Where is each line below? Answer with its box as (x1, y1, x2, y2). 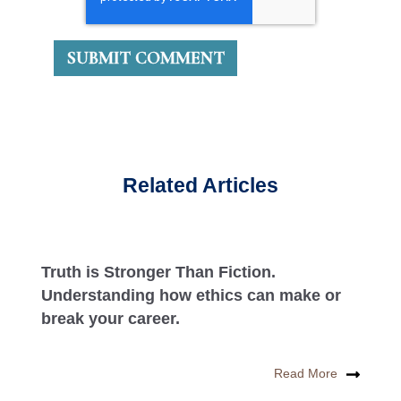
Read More (274, 365, 337, 380)
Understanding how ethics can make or (41, 286, 341, 304)
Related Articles (123, 175, 278, 198)
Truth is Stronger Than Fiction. (41, 262, 276, 281)
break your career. (41, 309, 180, 328)
